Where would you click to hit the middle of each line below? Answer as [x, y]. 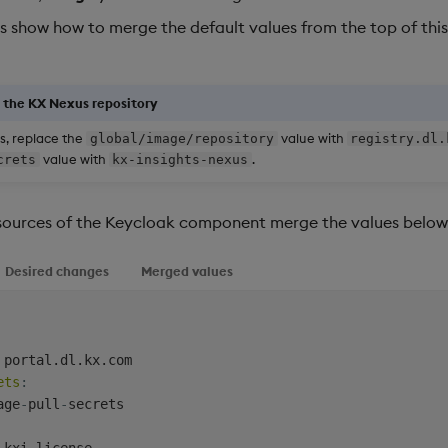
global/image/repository [181, 138]
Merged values [187, 270]
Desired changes [57, 270]
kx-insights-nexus [180, 159]
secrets [96, 403]
